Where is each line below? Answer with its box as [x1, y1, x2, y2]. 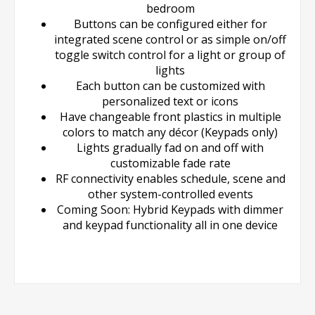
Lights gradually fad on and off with [77, 139, 264, 155]
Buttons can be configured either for [73, 15, 267, 32]
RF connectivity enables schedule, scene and [55, 170, 285, 186]
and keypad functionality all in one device [63, 217, 278, 233]
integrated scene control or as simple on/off [54, 31, 286, 47]
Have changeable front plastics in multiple [59, 108, 281, 124]
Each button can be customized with [75, 77, 265, 94]
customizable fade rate [110, 155, 231, 171]
